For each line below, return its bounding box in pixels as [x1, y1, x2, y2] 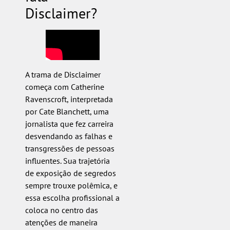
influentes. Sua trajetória [25, 155, 110, 166]
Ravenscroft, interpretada [25, 93, 113, 104]
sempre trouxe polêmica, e [25, 180, 118, 190]
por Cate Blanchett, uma [25, 106, 109, 117]
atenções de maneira [25, 217, 98, 227]
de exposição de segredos [25, 167, 116, 178]
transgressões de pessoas [25, 143, 114, 154]
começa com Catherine [25, 81, 104, 92]
